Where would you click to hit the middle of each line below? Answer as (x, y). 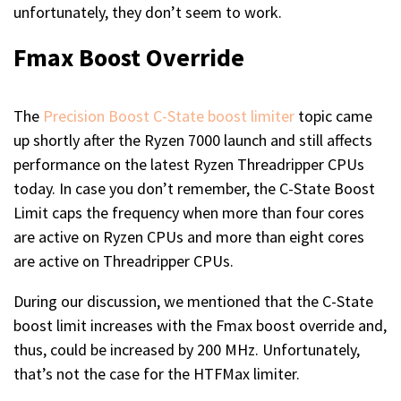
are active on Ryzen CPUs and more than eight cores (189, 237)
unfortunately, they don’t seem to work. (148, 13)
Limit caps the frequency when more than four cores (189, 213)
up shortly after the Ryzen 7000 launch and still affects (193, 141)
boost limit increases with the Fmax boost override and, (200, 326)
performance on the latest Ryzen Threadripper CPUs (189, 165)
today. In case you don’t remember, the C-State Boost (194, 189)
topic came (333, 116)
